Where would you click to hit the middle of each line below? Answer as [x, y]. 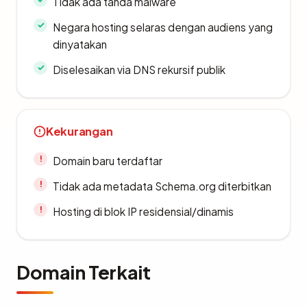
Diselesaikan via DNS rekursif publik [139, 69]
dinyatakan [80, 44]
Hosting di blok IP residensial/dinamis [143, 211]
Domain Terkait [84, 272]
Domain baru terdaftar [108, 160]
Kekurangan [79, 131]
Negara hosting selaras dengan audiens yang [163, 27]
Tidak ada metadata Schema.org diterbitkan [162, 186]
